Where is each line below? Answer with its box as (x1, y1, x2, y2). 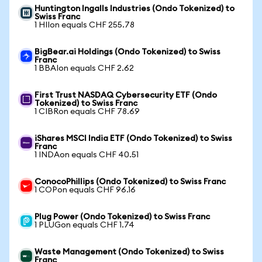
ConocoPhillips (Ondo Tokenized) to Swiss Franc (35, 178, 226, 186)
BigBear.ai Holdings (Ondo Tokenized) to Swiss (35, 48, 220, 56)
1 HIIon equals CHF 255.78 (35, 21, 135, 29)
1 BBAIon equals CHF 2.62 (35, 64, 134, 73)
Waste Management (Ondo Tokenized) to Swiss (35, 248, 224, 256)
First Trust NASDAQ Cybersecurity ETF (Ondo (35, 91, 217, 99)
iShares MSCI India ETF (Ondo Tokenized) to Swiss (35, 135, 232, 143)
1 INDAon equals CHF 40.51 (35, 151, 139, 159)
